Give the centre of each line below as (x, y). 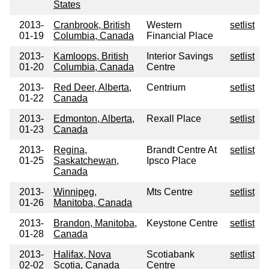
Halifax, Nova (82, 255)
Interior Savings (180, 56)
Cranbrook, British (92, 25)
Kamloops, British (91, 56)
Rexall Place (174, 119)
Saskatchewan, (86, 161)
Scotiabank (171, 255)
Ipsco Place (171, 161)
